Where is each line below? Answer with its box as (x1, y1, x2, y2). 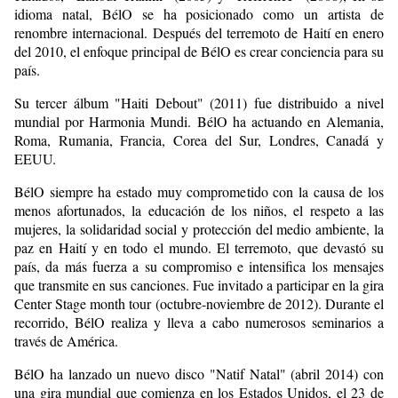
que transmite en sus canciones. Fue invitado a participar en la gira (14, 275, 384, 294)
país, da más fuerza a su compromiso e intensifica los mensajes (14, 256, 384, 275)
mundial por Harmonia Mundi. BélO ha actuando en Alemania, (14, 111, 384, 131)
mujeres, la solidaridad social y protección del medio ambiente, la (14, 219, 384, 238)
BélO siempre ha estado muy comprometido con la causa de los (14, 181, 384, 201)
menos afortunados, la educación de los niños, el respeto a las (14, 200, 384, 219)
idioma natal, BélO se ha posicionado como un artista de (14, 4, 384, 23)
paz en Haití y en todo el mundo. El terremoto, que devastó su (14, 237, 384, 257)
